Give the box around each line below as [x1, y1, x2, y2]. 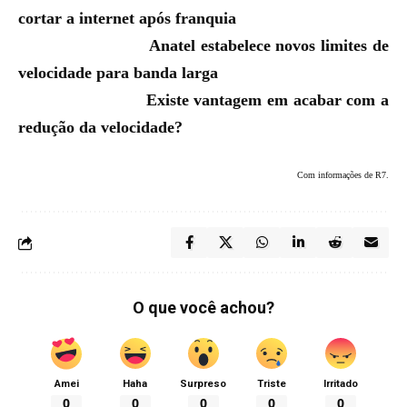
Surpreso [180, 378, 227, 390]
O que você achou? [133, 298, 274, 317]
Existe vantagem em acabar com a [145, 91, 390, 109]
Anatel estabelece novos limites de [148, 36, 390, 55]
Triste [257, 378, 287, 390]
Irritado [323, 378, 358, 390]
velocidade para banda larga [18, 64, 218, 82]
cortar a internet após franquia [18, 9, 236, 27]
